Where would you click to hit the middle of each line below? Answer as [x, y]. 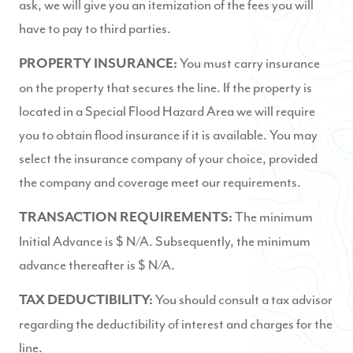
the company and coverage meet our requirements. [160, 182]
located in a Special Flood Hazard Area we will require [167, 111]
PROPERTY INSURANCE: [98, 64]
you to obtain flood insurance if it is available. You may [168, 135]
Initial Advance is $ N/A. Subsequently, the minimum [165, 241]
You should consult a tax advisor [244, 299]
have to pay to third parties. [95, 28]
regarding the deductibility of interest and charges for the [176, 324]
